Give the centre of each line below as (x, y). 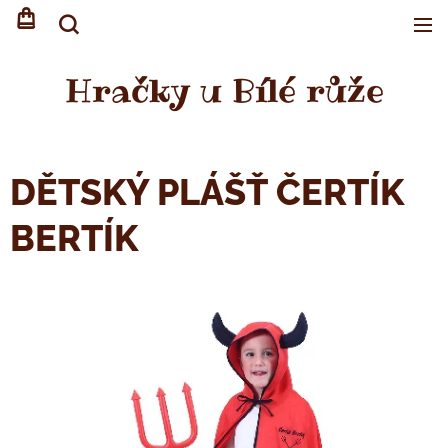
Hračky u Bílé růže (224, 90)
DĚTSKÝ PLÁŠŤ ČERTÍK (207, 192)
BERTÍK (74, 238)
